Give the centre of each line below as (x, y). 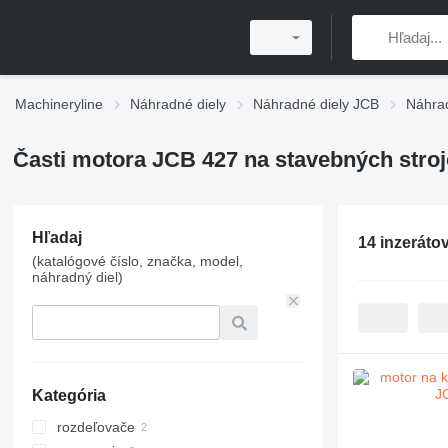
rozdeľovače (95, 427)
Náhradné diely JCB (316, 104)
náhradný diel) (77, 277)
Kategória (68, 395)
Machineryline (59, 104)
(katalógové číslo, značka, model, (137, 261)
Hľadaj (56, 237)
